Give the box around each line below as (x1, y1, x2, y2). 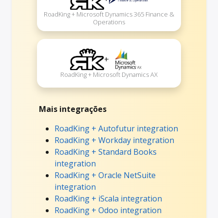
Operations (93, 18, 125, 27)
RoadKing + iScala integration (54, 193, 162, 204)
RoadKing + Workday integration (54, 134, 174, 145)
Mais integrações (39, 103, 107, 114)
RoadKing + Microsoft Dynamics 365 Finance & (44, 10, 174, 19)
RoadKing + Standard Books (54, 146, 157, 157)
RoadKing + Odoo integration (54, 204, 162, 216)
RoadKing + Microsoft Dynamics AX (60, 70, 158, 79)
